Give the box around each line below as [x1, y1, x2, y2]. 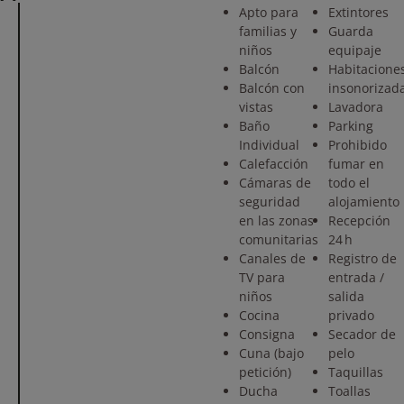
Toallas [327, 381, 371, 399]
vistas [239, 97, 273, 115]
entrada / [327, 268, 384, 286]
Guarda [327, 22, 373, 40]
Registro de [327, 249, 397, 267]
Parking [327, 116, 373, 134]
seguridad [239, 192, 300, 210]
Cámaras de [239, 173, 311, 191]
